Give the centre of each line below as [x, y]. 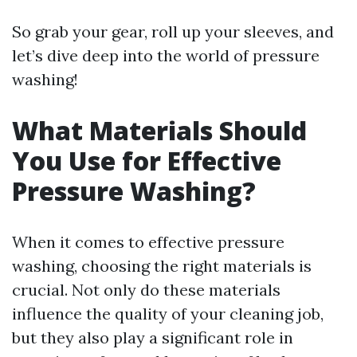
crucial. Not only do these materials [146, 290]
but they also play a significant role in [153, 337]
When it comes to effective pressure [148, 242]
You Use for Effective [147, 161]
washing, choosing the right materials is [162, 266]
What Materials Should [159, 130]
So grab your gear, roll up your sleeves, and [173, 31]
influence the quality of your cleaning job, [168, 314]
